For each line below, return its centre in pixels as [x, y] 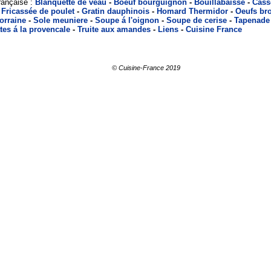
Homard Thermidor [192, 11]
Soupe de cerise [196, 20]
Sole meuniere [60, 20]
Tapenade [252, 20]
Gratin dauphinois [115, 11]
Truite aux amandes [114, 29]
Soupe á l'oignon [127, 20]
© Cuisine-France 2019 [146, 67]
